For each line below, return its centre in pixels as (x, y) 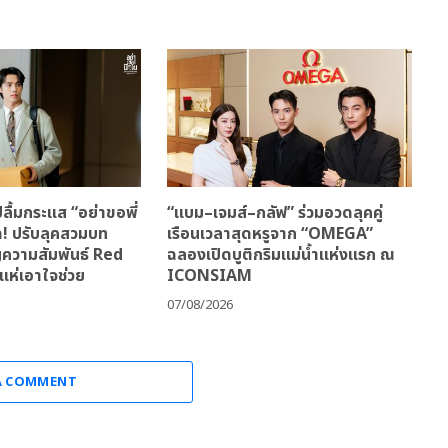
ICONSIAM (209, 276)
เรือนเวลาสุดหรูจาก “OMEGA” (269, 234)
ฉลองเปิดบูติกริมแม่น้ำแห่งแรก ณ (280, 255)
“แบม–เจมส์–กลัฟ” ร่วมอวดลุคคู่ (274, 213)
